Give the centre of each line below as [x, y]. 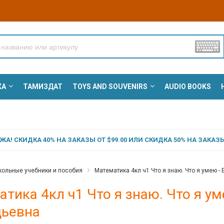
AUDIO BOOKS [187, 87]
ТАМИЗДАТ [42, 87]
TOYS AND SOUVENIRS [110, 87]
